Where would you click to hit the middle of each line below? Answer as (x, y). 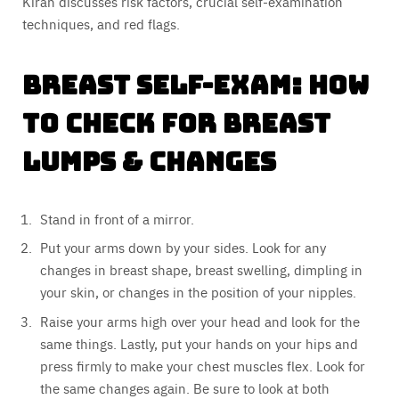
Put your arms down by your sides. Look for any (183, 248)
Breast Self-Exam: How (195, 85)
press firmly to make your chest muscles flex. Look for (203, 365)
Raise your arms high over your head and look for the (200, 321)
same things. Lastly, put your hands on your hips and (199, 343)
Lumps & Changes (149, 161)
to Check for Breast (176, 123)
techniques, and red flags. (101, 24)
